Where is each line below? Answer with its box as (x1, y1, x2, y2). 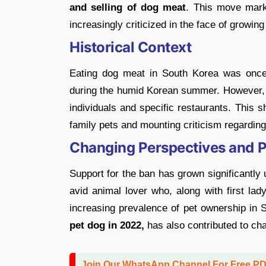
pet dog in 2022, (69, 219, 144, 231)
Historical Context (69, 38, 192, 56)
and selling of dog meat (69, 1, 186, 13)
